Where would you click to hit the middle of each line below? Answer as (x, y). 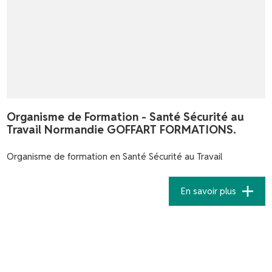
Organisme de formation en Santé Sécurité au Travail (115, 156)
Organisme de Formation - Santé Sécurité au (126, 116)
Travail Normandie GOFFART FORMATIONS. (122, 129)
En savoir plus (208, 191)
